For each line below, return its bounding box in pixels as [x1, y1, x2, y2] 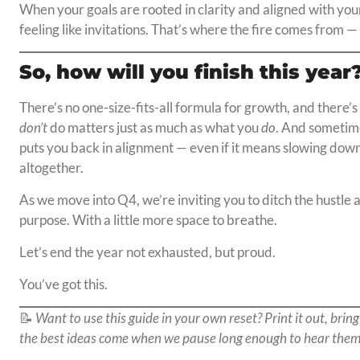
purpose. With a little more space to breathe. [18, 211, 277, 229]
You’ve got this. [18, 276, 108, 293]
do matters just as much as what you [47, 119, 261, 137]
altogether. [18, 159, 84, 177]
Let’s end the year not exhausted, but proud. [18, 243, 276, 261]
